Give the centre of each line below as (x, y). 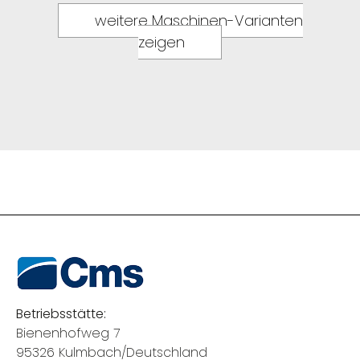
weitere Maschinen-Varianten (198, 21)
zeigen (162, 43)
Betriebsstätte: (61, 314)
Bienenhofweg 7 (68, 333)
